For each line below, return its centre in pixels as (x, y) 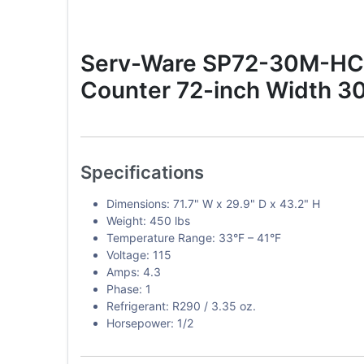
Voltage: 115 (139, 254)
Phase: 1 (128, 288)
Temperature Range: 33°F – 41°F (193, 237)
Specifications (142, 172)
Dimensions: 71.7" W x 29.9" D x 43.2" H (213, 203)
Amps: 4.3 (133, 271)
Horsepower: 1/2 (149, 323)
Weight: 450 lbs (148, 220)
